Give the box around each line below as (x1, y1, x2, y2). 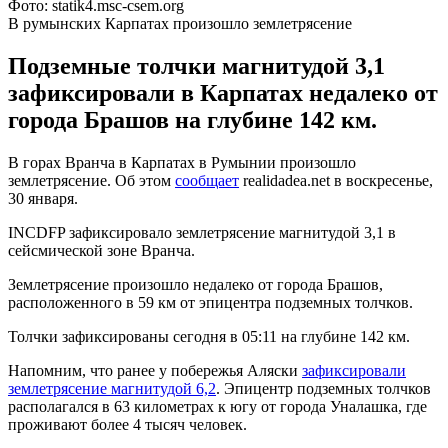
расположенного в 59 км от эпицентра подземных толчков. (8, 293, 413, 311)
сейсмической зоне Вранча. (8, 241, 195, 259)
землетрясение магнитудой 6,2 (8, 379, 216, 397)
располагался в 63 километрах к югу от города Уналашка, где (8, 397, 427, 415)
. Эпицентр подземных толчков (216, 379, 431, 397)
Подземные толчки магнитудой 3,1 (8, 52, 385, 79)
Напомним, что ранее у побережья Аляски (8, 361, 302, 379)
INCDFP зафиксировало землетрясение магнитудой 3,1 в (8, 223, 396, 241)
